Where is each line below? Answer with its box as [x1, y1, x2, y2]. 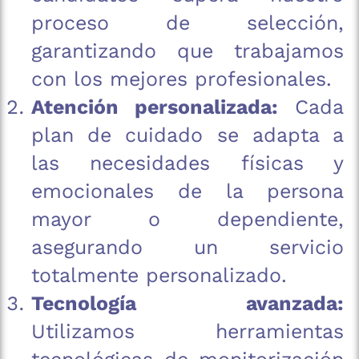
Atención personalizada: [30, 95, 278, 119]
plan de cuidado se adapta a [30, 123, 345, 147]
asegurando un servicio [30, 236, 345, 260]
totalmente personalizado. [30, 264, 287, 288]
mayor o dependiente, [30, 208, 345, 232]
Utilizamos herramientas [30, 320, 345, 344]
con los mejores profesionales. [30, 67, 332, 91]
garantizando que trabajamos [30, 39, 345, 63]
